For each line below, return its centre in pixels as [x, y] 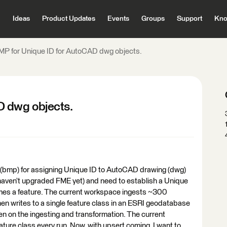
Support [189, 19]
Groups [153, 19]
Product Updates [68, 19]
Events [118, 19]
